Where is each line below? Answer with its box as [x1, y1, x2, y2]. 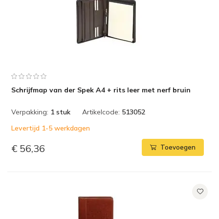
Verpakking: [11, 108, 48, 116]
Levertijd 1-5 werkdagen [11, 124, 90, 132]
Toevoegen [160, 143, 196, 152]
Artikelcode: [82, 108, 120, 116]
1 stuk [50, 108, 70, 116]
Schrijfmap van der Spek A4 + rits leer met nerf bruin [11, 86, 191, 94]
